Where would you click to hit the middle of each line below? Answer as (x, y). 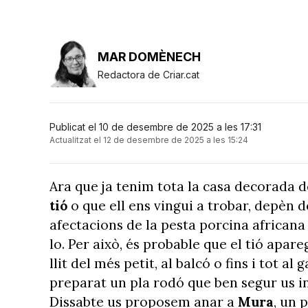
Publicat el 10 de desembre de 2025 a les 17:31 (155, 127)
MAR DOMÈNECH (149, 56)
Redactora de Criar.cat (148, 74)
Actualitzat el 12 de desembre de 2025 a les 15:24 (149, 140)
